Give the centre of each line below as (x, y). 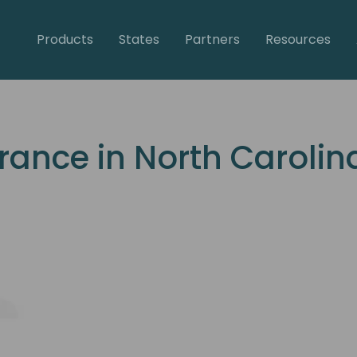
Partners (212, 39)
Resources (298, 39)
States (139, 39)
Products (65, 39)
